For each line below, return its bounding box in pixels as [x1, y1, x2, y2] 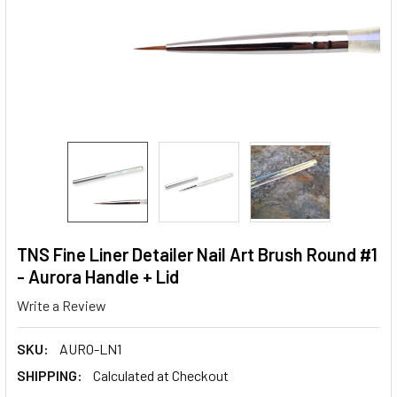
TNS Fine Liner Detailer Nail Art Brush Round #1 [17, 244, 378, 265]
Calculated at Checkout [93, 366, 229, 384]
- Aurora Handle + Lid [17, 266, 179, 287]
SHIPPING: [17, 366, 82, 384]
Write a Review [17, 296, 106, 314]
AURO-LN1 [59, 339, 121, 357]
